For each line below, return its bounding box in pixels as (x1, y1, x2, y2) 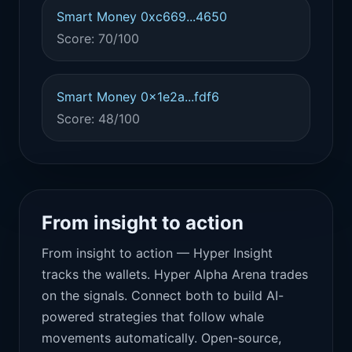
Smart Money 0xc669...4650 (57, 9, 227, 24)
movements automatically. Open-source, (42, 330, 281, 346)
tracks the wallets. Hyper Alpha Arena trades (42, 266, 308, 282)
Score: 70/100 (57, 31, 139, 46)
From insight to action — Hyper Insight (42, 245, 273, 261)
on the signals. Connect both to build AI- (42, 288, 284, 303)
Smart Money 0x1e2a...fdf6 (57, 89, 219, 104)
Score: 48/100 (57, 111, 140, 126)
